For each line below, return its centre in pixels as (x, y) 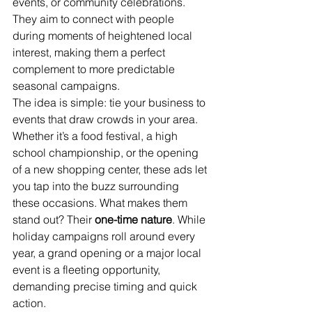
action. (29, 303)
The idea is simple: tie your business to (110, 102)
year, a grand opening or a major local (108, 253)
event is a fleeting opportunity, (88, 270)
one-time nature (133, 219)
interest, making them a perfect (90, 52)
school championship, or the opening (107, 153)
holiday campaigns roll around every (105, 236)
